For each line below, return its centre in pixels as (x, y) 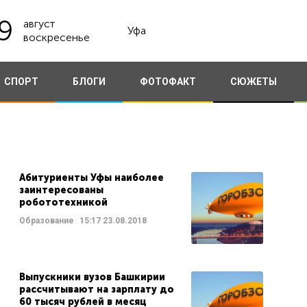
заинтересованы (61, 190)
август (39, 24)
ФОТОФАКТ (168, 82)
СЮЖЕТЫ (253, 82)
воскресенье (57, 37)
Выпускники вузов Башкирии (92, 277)
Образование (46, 221)
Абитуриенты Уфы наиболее (91, 178)
